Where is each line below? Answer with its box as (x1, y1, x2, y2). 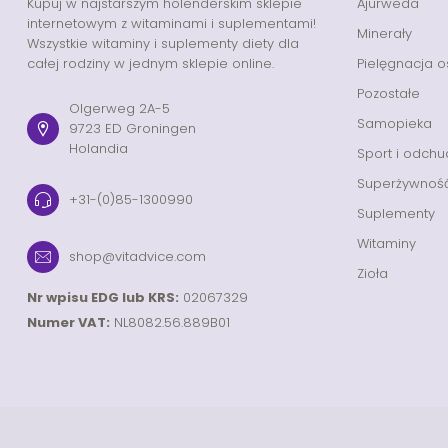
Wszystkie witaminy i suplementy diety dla (27, 33, 299, 53)
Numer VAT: (27, 312, 110, 332)
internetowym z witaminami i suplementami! (27, 13, 316, 33)
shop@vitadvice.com (69, 246, 206, 266)
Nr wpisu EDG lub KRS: (27, 287, 179, 307)
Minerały (357, 23, 412, 43)
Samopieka (357, 113, 432, 133)
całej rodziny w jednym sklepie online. (27, 53, 274, 73)
